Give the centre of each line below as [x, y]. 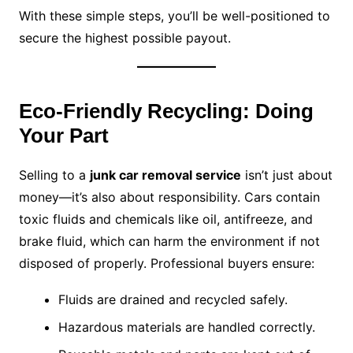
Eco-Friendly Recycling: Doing [166, 111]
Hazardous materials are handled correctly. [186, 327]
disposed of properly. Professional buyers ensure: [166, 264]
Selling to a [54, 175]
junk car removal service [165, 175]
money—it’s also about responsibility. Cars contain [169, 197]
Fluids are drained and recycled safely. [173, 300]
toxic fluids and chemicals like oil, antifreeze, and [165, 219]
